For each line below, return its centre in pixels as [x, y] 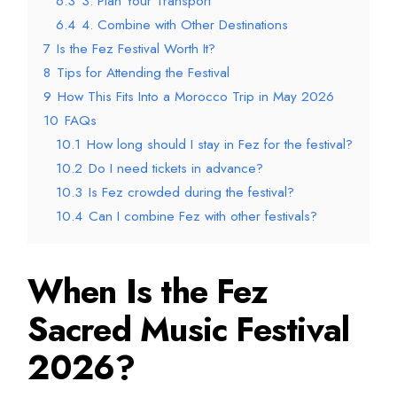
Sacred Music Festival [189, 329]
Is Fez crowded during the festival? [192, 192]
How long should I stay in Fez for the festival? [220, 144]
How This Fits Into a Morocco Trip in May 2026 [196, 96]
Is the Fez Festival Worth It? [136, 48]
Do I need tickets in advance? [176, 168]
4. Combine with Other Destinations [185, 24]
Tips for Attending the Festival [144, 72]
